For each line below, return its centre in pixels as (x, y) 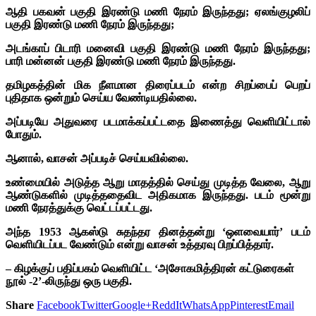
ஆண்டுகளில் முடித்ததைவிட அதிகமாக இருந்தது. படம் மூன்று (158, 195)
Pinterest (249, 305)
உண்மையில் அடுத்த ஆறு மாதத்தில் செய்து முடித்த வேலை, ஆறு (158, 182)
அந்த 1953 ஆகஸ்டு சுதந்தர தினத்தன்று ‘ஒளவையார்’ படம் (158, 231)
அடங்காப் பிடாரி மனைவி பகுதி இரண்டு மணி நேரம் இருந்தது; (158, 48)
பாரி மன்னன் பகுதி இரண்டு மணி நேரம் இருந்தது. (121, 61)
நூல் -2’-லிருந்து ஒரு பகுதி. (69, 281)
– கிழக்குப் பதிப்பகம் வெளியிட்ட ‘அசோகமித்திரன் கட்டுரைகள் (150, 268)
